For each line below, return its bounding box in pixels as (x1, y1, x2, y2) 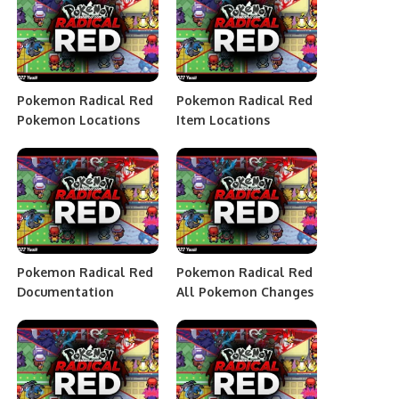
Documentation (17, 283, 115, 299)
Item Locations (175, 111, 270, 127)
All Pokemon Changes (175, 283, 313, 299)
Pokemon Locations (17, 111, 141, 127)
